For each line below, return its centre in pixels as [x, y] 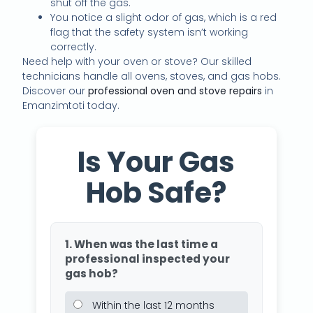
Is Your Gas [156, 162]
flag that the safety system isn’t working [150, 32]
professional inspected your [147, 259]
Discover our [56, 91]
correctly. [74, 47]
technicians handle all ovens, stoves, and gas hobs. [152, 77]
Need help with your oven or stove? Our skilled [137, 62]
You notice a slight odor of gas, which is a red [164, 18]
